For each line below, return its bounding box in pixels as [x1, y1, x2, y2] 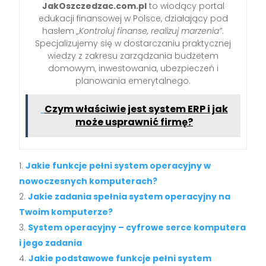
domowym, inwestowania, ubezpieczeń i [47, 62, 218, 74]
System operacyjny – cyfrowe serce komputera [28, 221, 246, 233]
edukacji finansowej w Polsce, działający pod [38, 12, 228, 24]
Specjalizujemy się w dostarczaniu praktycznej [35, 37, 231, 49]
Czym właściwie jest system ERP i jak [44, 102, 228, 116]
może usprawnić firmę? [75, 115, 193, 129]
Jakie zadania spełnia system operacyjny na [28, 190, 231, 202]
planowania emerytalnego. [75, 74, 191, 87]
